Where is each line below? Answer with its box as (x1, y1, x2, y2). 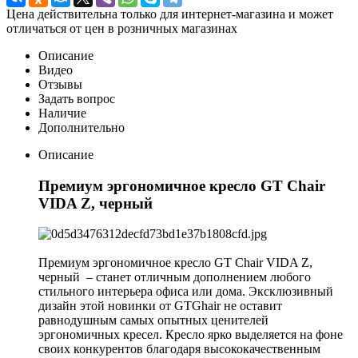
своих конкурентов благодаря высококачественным (38, 342, 320, 356)
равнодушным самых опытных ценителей (38, 313, 268, 328)
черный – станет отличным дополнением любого (38, 270, 311, 284)
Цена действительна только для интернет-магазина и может (6, 6, 333, 21)
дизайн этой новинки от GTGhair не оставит (38, 299, 282, 313)
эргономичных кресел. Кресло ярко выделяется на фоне (38, 328, 343, 342)
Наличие (38, 105, 86, 120)
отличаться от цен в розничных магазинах (6, 21, 237, 35)
